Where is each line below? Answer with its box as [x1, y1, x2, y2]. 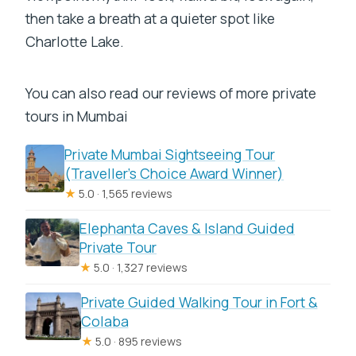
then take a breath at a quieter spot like [25, 9, 276, 29]
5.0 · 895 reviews [92, 334, 182, 350]
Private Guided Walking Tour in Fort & [80, 292, 318, 312]
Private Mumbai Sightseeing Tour [64, 145, 276, 164]
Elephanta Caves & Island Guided [79, 219, 296, 238]
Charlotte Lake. [25, 32, 125, 52]
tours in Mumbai [25, 106, 129, 126]
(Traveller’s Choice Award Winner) [64, 164, 284, 184]
